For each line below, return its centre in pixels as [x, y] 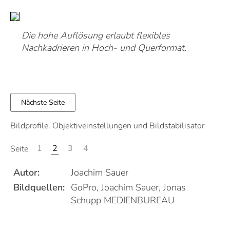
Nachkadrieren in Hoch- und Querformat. [104, 48]
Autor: [26, 172]
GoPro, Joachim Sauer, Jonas [128, 187]
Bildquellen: [39, 187]
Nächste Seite [43, 102]
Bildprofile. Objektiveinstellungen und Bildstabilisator [107, 126]
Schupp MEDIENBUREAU [123, 200]
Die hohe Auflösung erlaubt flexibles [96, 35]
